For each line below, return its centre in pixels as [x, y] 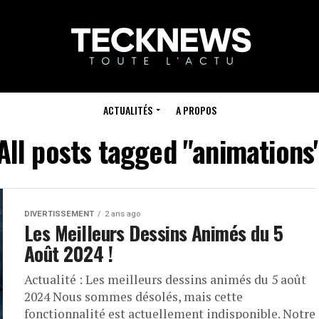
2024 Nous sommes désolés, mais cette [134, 297]
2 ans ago [122, 214]
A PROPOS [196, 110]
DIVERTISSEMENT [59, 214]
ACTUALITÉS [127, 110]
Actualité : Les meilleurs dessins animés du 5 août [165, 279]
